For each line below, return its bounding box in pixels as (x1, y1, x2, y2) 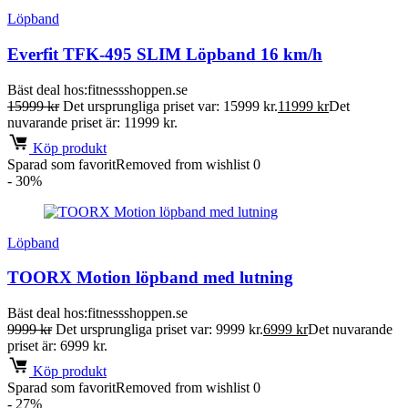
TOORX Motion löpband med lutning (7, 268, 293, 288)
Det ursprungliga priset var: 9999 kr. (56, 321, 263, 337)
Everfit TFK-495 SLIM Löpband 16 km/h (7, 44, 322, 64)
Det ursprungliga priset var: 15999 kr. (63, 97, 278, 114)
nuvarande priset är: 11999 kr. (7, 114, 178, 130)
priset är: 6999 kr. (7, 337, 107, 353)
